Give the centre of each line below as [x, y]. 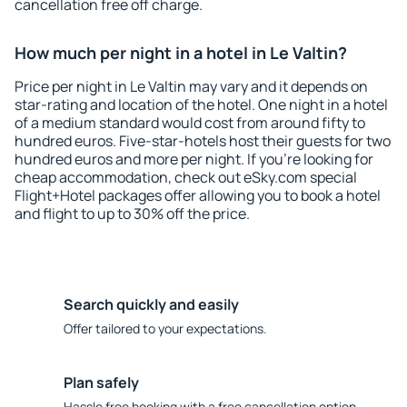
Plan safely [101, 382]
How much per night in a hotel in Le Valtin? [181, 53]
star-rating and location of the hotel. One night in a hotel [201, 104]
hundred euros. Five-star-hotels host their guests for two [203, 141]
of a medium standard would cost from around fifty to [190, 123]
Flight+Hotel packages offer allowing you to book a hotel [198, 195]
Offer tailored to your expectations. [165, 328]
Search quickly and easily [151, 304]
